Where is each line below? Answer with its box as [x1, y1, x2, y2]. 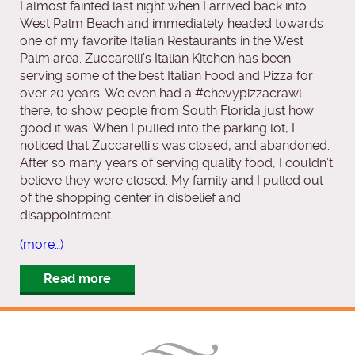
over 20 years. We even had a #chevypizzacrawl [20, 85, 302, 101]
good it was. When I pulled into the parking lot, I [20, 120, 295, 136]
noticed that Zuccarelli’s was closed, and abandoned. [20, 137, 330, 153]
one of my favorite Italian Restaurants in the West [20, 32, 303, 48]
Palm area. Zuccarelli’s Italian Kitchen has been [20, 50, 291, 66]
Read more [44, 270, 111, 286]
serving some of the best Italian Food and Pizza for [20, 67, 313, 83]
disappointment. [20, 207, 113, 223]
